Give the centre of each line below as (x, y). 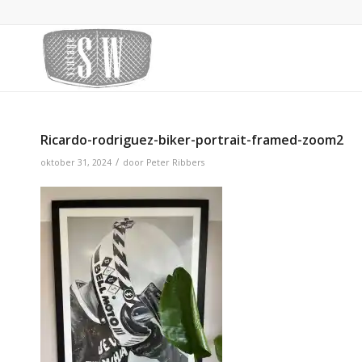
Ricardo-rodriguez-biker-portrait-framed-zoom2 (192, 140)
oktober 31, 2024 (76, 162)
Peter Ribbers (175, 162)
